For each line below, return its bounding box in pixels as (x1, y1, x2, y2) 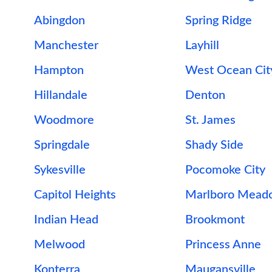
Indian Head (34, 214, 98, 226)
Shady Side (185, 139, 243, 151)
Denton (185, 89, 225, 101)
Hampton (34, 64, 84, 76)
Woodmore (34, 114, 94, 126)
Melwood (34, 239, 85, 251)
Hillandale (34, 89, 87, 101)
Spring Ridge (185, 15, 252, 27)
